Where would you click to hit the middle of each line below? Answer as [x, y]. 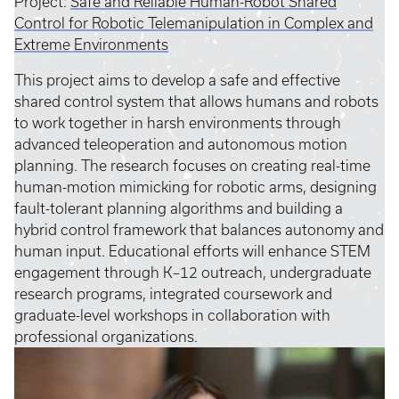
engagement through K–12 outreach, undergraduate [193, 273]
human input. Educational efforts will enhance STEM [192, 252]
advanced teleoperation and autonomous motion [181, 145]
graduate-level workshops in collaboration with [172, 316]
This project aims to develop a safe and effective [177, 81]
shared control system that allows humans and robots [196, 102]
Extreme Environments [91, 45]
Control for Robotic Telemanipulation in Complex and [194, 24]
